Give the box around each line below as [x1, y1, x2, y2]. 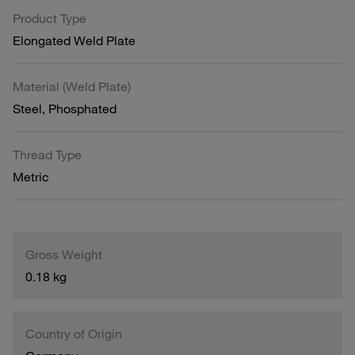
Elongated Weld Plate [13, 32, 136, 48]
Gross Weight [25, 246, 102, 262]
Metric [13, 168, 49, 185]
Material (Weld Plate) [13, 78, 131, 94]
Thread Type [13, 146, 82, 162]
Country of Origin [25, 325, 122, 342]
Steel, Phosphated [13, 100, 116, 116]
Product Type [13, 10, 86, 26]
